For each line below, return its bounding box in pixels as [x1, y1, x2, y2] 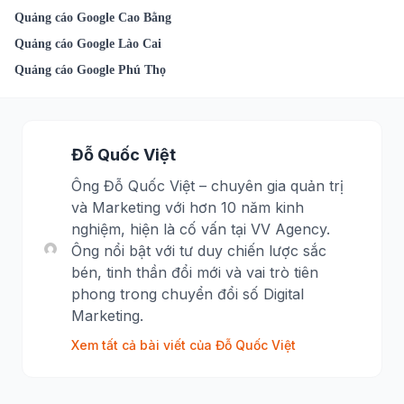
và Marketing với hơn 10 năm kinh [71, 197, 305, 216]
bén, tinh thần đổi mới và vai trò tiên [71, 262, 319, 281]
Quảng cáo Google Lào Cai [14, 36, 161, 50]
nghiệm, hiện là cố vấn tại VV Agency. [71, 219, 331, 238]
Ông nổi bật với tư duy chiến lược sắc [71, 241, 327, 260]
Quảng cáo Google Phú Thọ [14, 62, 166, 77]
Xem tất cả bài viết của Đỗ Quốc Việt [71, 336, 297, 353]
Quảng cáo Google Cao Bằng [14, 10, 171, 24]
